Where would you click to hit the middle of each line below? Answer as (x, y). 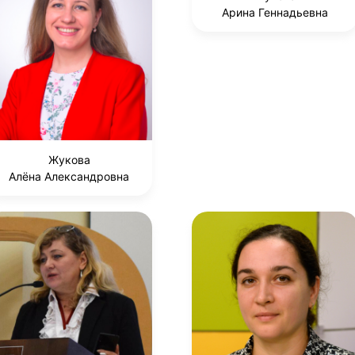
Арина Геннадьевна (275, 13)
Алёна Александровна (69, 176)
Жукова (69, 159)
